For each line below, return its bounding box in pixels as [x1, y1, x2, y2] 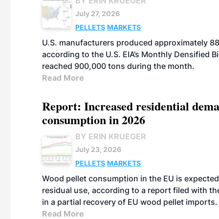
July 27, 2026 [75, 9, 120, 18]
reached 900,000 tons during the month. [42, 61, 195, 71]
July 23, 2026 [75, 145, 121, 153]
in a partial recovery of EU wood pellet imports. [42, 197, 218, 207]
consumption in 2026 [42, 111, 145, 128]
